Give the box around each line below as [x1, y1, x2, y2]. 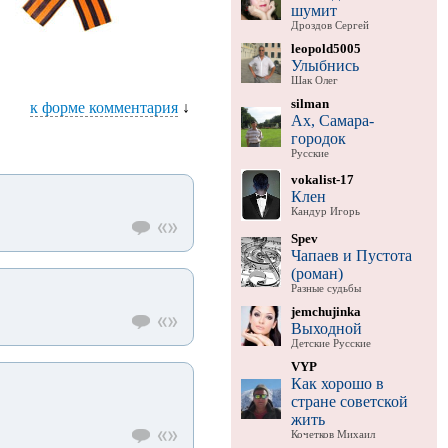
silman [290, 95, 329, 111]
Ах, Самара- [290, 111, 374, 129]
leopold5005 [290, 40, 361, 56]
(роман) [290, 264, 343, 282]
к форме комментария [29, 99, 178, 116]
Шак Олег [290, 74, 338, 86]
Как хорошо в [290, 374, 384, 392]
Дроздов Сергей [290, 19, 369, 31]
